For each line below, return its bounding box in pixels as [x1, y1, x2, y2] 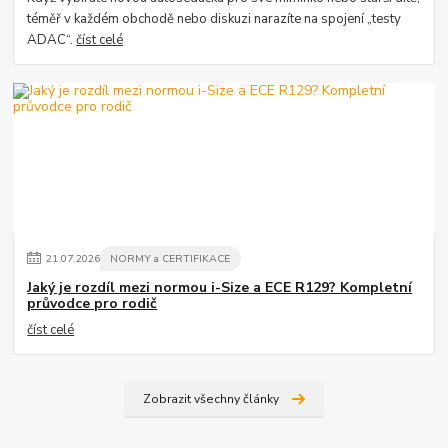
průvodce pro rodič [27, 293, 158, 313]
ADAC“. [27, 31, 77, 50]
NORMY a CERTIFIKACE [110, 251, 231, 267]
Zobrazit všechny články [142, 391, 279, 408]
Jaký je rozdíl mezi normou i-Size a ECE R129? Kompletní [27, 277, 413, 297]
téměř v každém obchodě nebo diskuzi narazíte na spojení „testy [27, 10, 402, 29]
